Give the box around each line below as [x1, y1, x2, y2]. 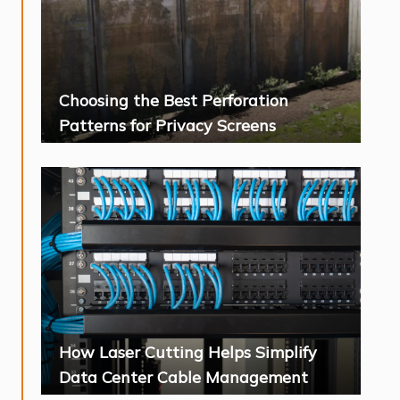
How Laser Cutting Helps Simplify [59, 342, 317, 363]
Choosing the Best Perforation [59, 90, 288, 112]
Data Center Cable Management [59, 367, 308, 388]
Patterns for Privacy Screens [59, 115, 276, 137]
